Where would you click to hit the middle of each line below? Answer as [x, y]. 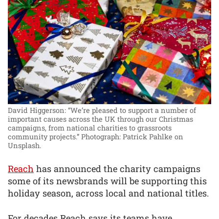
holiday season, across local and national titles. [108, 193]
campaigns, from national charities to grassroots [90, 128]
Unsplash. [24, 146]
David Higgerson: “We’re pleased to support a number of [102, 110]
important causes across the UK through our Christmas [100, 119]
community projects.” [44, 137]
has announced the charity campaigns [117, 169]
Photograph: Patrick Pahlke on [132, 137]
